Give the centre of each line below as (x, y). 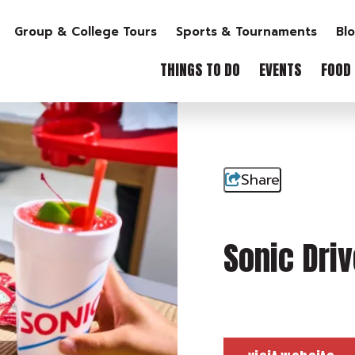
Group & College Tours (85, 32)
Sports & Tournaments (246, 32)
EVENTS (281, 70)
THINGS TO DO (200, 70)
